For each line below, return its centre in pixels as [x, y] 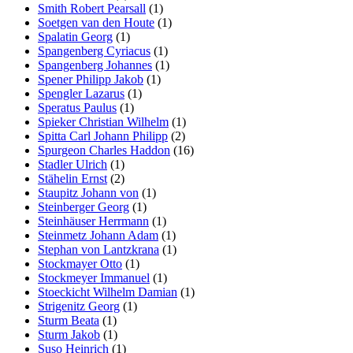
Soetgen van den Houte [96, 22]
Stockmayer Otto [80, 263]
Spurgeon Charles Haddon [104, 150]
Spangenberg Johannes [95, 65]
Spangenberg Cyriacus [94, 50]
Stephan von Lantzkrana [98, 249]
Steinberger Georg [84, 206]
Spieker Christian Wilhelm [103, 121]
